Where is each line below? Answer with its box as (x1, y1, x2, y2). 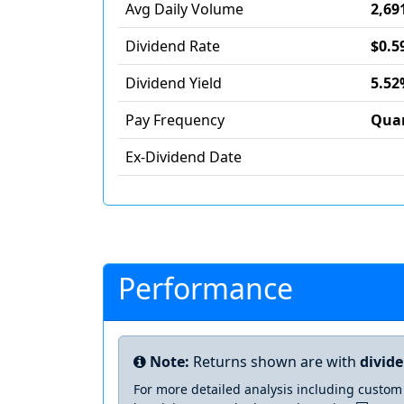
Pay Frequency (125, 110, 225, 130)
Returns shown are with (189, 352, 360, 372)
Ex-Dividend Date (125, 147, 242, 167)
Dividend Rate (125, 36, 220, 56)
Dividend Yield (125, 73, 222, 93)
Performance (118, 269, 293, 308)
